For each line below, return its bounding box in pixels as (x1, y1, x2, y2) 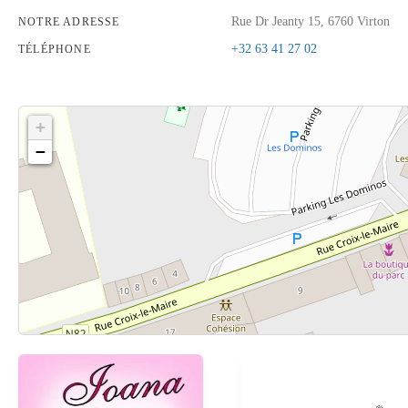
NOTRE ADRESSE (18, 15, 120, 28)
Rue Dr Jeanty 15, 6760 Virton (231, 15, 390, 28)
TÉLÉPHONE (18, 43, 91, 56)
